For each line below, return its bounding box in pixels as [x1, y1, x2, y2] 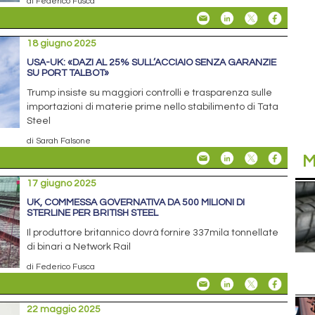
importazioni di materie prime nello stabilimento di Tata [27, 101, 279, 112]
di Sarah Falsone [27, 136, 91, 145]
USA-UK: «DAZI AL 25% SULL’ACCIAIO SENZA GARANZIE [27, 57, 277, 67]
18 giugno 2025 [27, 38, 97, 49]
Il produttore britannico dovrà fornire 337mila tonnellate [27, 227, 279, 238]
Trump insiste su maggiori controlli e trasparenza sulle [27, 87, 273, 98]
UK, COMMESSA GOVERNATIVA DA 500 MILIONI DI [27, 197, 245, 207]
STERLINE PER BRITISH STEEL [27, 207, 159, 218]
